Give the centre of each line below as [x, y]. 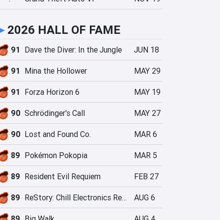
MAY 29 [147, 71]
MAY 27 [147, 113]
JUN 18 [147, 50]
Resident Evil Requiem [63, 176]
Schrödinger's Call [55, 113]
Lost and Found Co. [58, 134]
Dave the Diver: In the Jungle [73, 50]
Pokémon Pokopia [56, 155]
